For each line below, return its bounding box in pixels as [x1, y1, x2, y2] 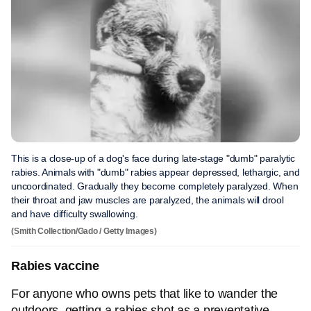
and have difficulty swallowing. [11, 208, 138, 219]
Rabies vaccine [11, 259, 99, 273]
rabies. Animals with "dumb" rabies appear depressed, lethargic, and [11, 167, 300, 178]
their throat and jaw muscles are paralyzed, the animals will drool [11, 194, 284, 205]
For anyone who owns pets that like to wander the [11, 287, 278, 301]
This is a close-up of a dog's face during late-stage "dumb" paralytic [11, 153, 295, 164]
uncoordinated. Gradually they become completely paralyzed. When [11, 180, 299, 192]
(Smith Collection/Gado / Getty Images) [11, 226, 157, 236]
